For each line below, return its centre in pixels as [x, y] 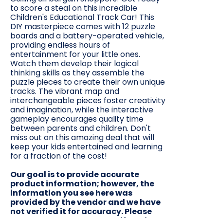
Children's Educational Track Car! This [82, 18]
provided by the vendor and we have [85, 202]
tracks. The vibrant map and [65, 91]
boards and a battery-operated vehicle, [87, 36]
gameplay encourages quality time [77, 119]
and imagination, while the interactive [82, 110]
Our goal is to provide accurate [75, 175]
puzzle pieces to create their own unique [88, 82]
